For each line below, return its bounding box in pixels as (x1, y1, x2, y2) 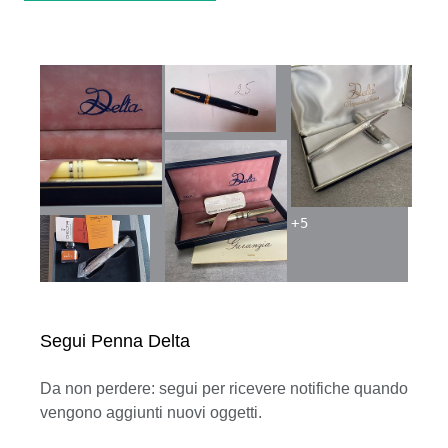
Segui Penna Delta (40, 330, 190, 351)
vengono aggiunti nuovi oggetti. (40, 403, 262, 421)
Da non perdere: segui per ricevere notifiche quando (40, 379, 408, 397)
